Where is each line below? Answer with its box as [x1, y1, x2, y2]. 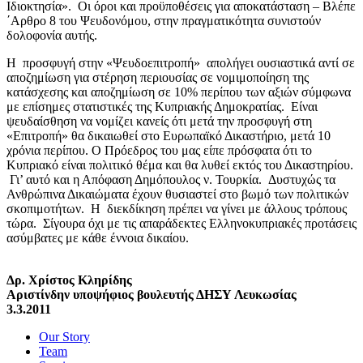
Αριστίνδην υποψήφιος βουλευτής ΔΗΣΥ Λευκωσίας [6, 287, 297, 301]
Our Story [39, 329, 90, 344]
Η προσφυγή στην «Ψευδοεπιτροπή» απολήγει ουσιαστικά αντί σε [6, 55, 355, 70]
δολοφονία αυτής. [6, 28, 97, 42]
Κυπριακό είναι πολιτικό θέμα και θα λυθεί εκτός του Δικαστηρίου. [6, 157, 353, 172]
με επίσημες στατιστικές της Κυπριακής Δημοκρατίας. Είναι [6, 99, 318, 113]
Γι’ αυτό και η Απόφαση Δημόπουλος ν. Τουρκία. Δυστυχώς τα [6, 172, 335, 186]
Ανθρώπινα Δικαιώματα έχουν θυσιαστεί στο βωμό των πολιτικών [6, 186, 348, 201]
